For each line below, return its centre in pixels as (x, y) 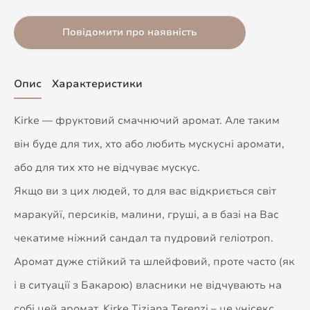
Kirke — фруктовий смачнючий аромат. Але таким (147, 120)
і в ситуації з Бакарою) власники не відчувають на (148, 285)
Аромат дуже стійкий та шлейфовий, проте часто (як (154, 261)
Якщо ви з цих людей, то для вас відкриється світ (145, 191)
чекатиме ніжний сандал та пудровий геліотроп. (145, 238)
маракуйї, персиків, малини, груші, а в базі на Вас (146, 214)
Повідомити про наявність (130, 32)
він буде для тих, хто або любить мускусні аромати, (149, 144)
